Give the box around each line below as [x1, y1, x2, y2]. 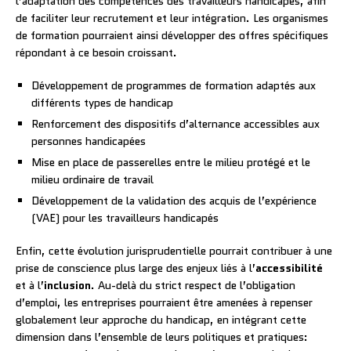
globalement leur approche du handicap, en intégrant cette [16, 311, 306, 327]
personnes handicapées [31, 132, 146, 149]
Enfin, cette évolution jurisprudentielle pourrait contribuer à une [16, 242, 332, 259]
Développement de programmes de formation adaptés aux [31, 77, 316, 93]
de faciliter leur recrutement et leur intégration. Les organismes [16, 9, 328, 26]
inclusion [44, 277, 91, 293]
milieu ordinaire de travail [31, 171, 154, 187]
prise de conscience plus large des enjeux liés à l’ [16, 259, 255, 276]
